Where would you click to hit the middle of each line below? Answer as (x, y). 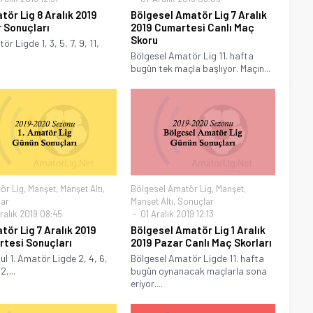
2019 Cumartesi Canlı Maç (193, 27)
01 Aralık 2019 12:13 (176, 213)
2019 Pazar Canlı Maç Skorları (202, 242)
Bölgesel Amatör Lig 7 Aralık (199, 14)
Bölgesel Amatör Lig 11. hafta (192, 55)
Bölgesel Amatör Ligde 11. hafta (198, 258)
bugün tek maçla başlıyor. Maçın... (201, 68)
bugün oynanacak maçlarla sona (199, 270)
